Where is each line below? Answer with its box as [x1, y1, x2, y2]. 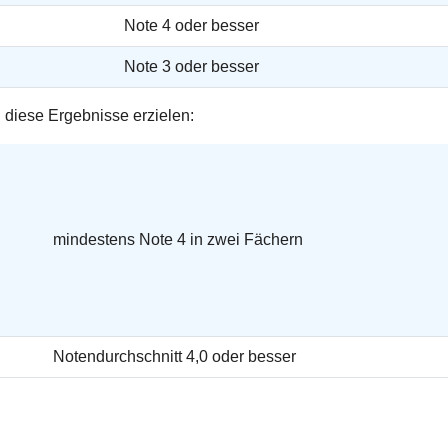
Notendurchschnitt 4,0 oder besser [53, 347, 296, 365]
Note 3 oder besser [124, 57, 259, 75]
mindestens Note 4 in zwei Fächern [53, 230, 303, 248]
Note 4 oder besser [124, 16, 259, 34]
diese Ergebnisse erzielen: [5, 106, 194, 124]
